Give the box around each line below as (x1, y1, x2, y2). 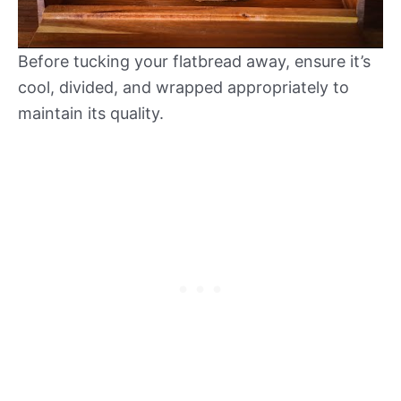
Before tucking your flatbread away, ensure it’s (18, 52, 371, 72)
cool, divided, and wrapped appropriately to (18, 78, 349, 98)
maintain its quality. (18, 104, 164, 124)
